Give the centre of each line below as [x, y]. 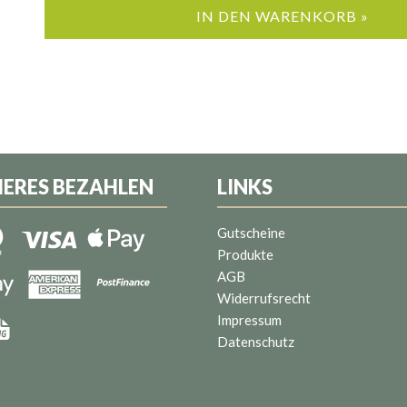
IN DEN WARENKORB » [283, 16]
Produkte [245, 255]
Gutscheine [251, 233]
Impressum [249, 320]
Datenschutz [256, 342]
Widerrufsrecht [264, 298]
